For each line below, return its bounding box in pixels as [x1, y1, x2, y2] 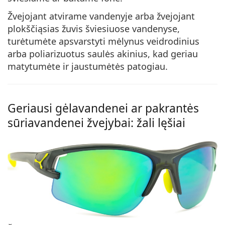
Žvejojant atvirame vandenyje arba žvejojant [8, 10, 195, 22]
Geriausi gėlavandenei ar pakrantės [8, 100, 199, 116]
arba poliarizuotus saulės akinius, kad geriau [8, 47, 198, 60]
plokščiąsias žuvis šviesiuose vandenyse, [8, 22, 180, 35]
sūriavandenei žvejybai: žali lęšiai [8, 115, 185, 131]
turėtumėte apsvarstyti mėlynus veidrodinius [8, 35, 199, 47]
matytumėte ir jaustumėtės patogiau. [8, 60, 168, 72]
